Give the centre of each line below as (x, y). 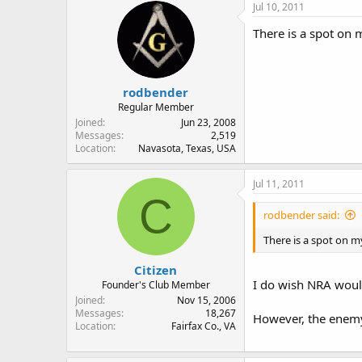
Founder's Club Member (156, 284)
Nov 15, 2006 (206, 300)
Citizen (156, 269)
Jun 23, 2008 (208, 122)
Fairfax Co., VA (204, 326)
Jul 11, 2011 (279, 184)
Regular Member (156, 107)
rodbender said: (301, 215)
